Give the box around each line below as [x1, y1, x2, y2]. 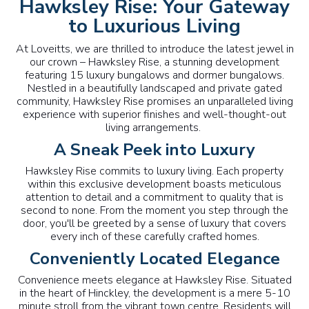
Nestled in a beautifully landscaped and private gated [27, 81, 282, 97]
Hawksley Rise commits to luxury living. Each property [26, 163, 283, 179]
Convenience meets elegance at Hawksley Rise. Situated [17, 272, 292, 288]
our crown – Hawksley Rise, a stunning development [30, 54, 279, 70]
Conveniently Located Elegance [29, 248, 280, 270]
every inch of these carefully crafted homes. [50, 229, 259, 245]
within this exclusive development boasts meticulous [28, 177, 281, 192]
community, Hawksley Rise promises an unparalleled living [16, 94, 293, 110]
